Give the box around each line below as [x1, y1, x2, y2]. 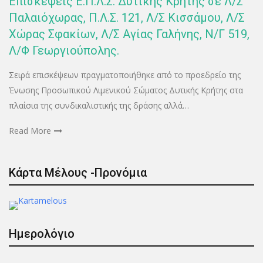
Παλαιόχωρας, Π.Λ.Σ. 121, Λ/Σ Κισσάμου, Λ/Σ [9, 11, 245, 25]
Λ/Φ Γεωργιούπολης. [9, 43, 119, 58]
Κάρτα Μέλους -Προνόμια [9, 166, 147, 180]
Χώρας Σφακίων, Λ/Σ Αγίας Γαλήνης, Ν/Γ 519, [9, 27, 249, 42]
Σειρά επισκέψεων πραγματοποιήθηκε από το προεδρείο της [9, 69, 241, 81]
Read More [9, 125, 51, 137]
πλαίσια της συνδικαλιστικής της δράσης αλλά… [9, 100, 189, 112]
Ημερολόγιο [9, 227, 75, 241]
